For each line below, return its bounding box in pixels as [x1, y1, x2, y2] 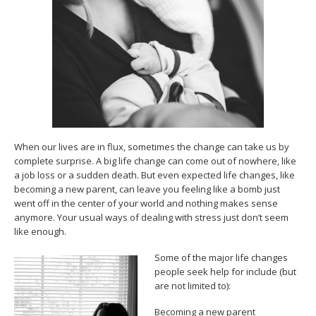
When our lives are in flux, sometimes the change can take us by [14, 140, 289, 153]
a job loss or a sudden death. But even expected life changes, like [14, 169, 295, 181]
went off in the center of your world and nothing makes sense [14, 197, 278, 209]
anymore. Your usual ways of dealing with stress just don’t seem [14, 211, 288, 224]
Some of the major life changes [154, 251, 288, 264]
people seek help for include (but [154, 265, 296, 278]
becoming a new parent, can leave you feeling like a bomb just [14, 183, 280, 195]
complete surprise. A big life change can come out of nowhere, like [14, 154, 296, 167]
